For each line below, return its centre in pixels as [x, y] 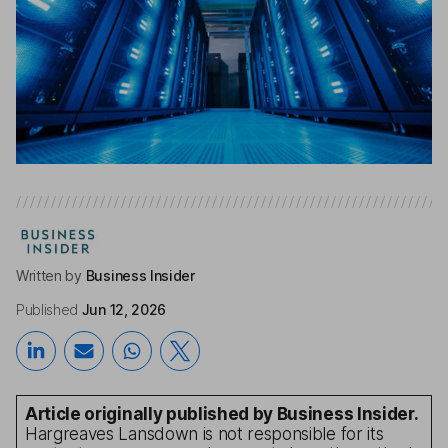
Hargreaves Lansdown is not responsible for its [204, 433]
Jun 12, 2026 [123, 309]
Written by [49, 275]
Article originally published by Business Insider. [222, 413]
